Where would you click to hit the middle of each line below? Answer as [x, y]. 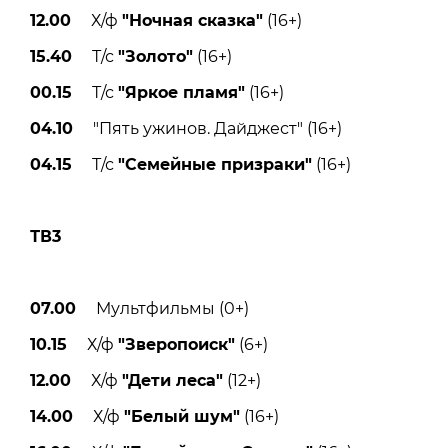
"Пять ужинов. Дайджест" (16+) [207, 128]
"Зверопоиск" [176, 344]
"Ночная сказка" [192, 20]
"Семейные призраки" [215, 164]
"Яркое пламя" [181, 92]
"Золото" [155, 56]
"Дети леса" [172, 380]
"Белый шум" [182, 416]
